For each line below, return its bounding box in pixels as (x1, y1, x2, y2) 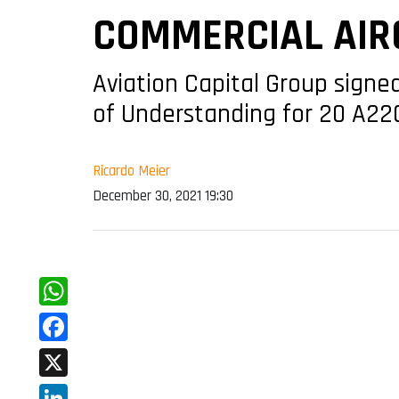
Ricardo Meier (93, 161, 170, 182)
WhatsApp (39, 308, 110, 331)
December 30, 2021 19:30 (93, 186, 233, 207)
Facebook (39, 344, 102, 367)
